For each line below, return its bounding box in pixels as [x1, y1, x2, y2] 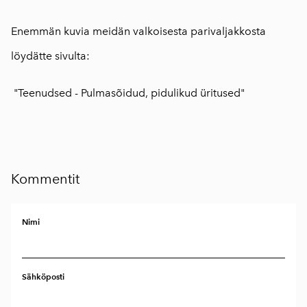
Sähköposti [22, 271, 64, 282]
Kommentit [11, 171, 79, 188]
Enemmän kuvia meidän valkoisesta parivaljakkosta [11, 25, 266, 38]
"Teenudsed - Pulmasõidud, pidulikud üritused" [14, 86, 245, 100]
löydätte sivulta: [11, 49, 90, 63]
